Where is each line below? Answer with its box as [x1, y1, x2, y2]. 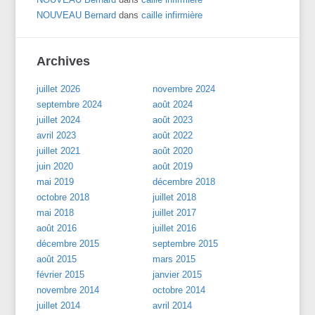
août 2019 [153, 160, 193, 172]
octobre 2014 [153, 284, 206, 295]
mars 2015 [153, 253, 196, 264]
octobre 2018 [37, 191, 90, 202]
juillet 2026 [37, 83, 81, 94]
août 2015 [37, 253, 77, 264]
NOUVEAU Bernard [37, 9, 117, 20]
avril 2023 [37, 129, 77, 141]
